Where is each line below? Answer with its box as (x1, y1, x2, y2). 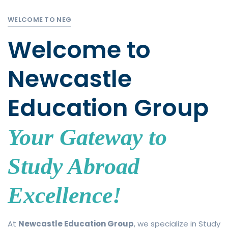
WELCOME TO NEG (8, 14, 72, 24)
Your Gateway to (8, 124, 167, 150)
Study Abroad (8, 153, 139, 179)
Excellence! (8, 182, 122, 208)
